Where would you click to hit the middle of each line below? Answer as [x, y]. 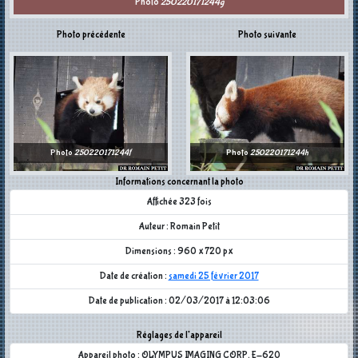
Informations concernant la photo [179, 183]
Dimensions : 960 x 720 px [179, 252]
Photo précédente [91, 35]
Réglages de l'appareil [179, 336]
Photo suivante [267, 35]
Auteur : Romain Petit [179, 227]
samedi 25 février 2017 [213, 277]
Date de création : [134, 277]
